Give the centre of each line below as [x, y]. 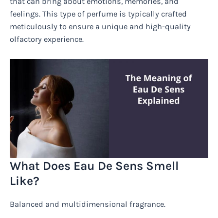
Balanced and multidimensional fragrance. [88, 204]
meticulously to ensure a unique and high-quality [100, 27]
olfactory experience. [47, 39]
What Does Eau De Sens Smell [94, 165]
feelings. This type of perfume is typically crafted [98, 14]
